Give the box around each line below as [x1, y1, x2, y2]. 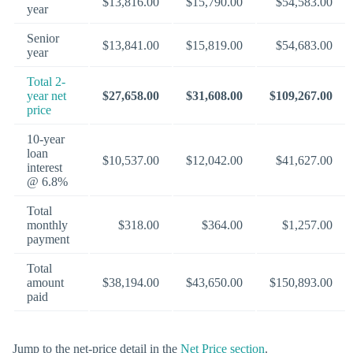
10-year [27, 132, 65, 147]
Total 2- [27, 75, 65, 89]
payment [27, 232, 69, 247]
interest [27, 161, 62, 175]
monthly [27, 218, 68, 232]
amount [27, 276, 64, 290]
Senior [27, 32, 59, 46]
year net [27, 89, 66, 103]
